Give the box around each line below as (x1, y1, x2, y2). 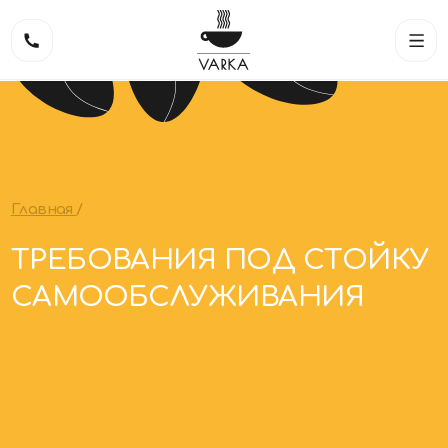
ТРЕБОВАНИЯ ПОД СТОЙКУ (9, 229, 402, 258)
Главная (9, 188, 69, 204)
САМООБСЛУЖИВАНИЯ (9, 264, 342, 293)
